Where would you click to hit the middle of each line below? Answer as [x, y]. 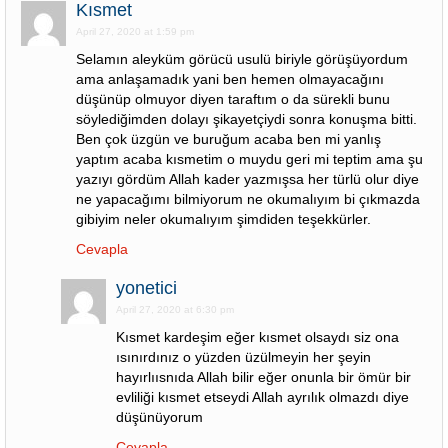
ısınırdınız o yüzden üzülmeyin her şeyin [243, 357]
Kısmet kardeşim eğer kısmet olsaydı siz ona [257, 337]
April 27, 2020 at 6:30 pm [175, 309]
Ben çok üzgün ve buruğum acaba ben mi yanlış [228, 139]
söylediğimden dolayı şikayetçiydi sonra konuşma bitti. [246, 119]
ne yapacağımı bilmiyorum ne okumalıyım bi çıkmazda [248, 199]
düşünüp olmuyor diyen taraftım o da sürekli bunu [233, 99]
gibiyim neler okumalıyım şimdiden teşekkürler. [223, 219]
